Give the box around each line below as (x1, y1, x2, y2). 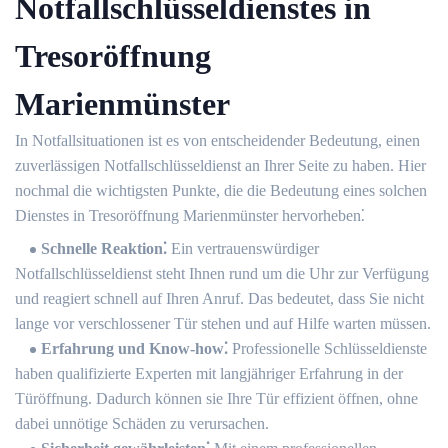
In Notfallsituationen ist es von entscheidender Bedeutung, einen (15, 132, 420, 150)
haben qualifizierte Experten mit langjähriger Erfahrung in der (15, 365, 403, 383)
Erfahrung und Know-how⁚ (41, 340, 228, 358)
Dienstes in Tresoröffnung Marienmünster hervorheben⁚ (15, 207, 365, 225)
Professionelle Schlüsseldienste (228, 340, 427, 358)
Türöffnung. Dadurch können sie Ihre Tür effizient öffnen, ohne (15, 390, 418, 408)
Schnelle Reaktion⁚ (41, 240, 167, 258)
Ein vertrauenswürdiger (167, 240, 319, 258)
